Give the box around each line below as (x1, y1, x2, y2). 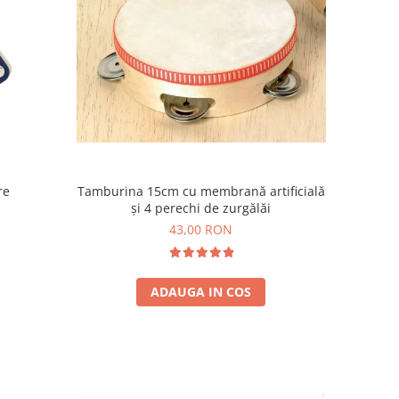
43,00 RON (169, 220, 233, 238)
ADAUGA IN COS (151, 282, 252, 300)
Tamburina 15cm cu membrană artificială (77, 182, 325, 199)
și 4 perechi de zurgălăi (131, 199, 272, 216)
